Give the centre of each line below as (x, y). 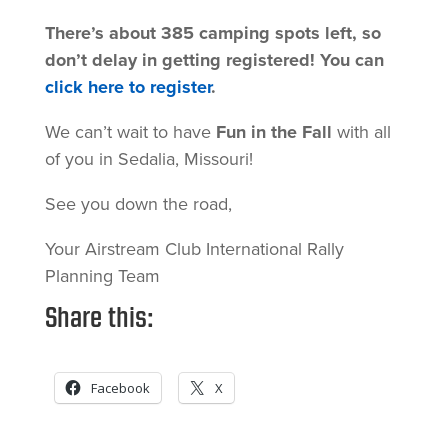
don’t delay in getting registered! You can (214, 59)
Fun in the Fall (273, 131)
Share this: (99, 317)
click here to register (127, 86)
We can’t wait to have (130, 131)
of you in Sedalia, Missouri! (148, 158)
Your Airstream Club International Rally (194, 248)
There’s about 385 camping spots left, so (212, 32)
